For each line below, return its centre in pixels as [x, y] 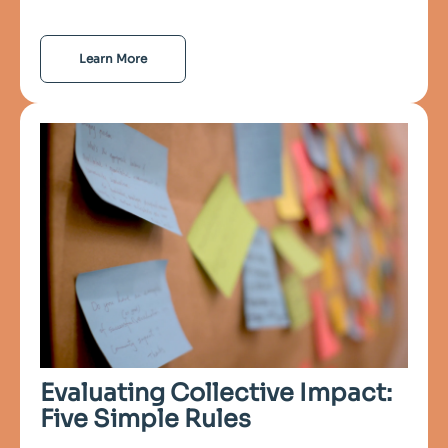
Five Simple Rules [145, 419]
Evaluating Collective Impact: [216, 393]
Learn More [113, 58]
